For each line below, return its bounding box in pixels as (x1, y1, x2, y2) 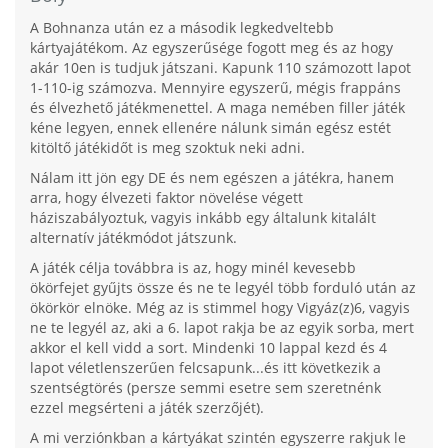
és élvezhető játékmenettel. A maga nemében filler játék (30, 98, 405, 118)
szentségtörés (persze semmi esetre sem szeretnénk (30, 378, 381, 398)
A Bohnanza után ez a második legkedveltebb (30, 18, 334, 38)
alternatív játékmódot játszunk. (30, 228, 237, 248)
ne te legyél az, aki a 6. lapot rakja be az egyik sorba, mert (30, 318, 414, 338)
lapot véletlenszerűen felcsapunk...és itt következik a (30, 358, 381, 378)
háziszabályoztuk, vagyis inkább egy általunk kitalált (30, 208, 376, 228)
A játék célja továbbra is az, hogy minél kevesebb (30, 258, 356, 278)
